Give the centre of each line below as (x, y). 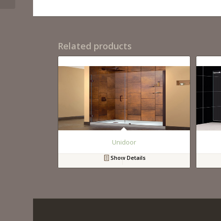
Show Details (127, 158)
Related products (95, 46)
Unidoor (124, 142)
